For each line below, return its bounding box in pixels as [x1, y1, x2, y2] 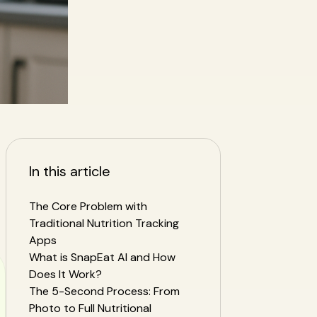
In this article [29, 162, 110, 180]
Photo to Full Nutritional [29, 301, 151, 316]
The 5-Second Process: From [29, 284, 180, 299]
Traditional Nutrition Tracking [29, 216, 179, 231]
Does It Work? [29, 267, 102, 282]
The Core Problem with [29, 199, 147, 214]
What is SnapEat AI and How [29, 250, 175, 265]
